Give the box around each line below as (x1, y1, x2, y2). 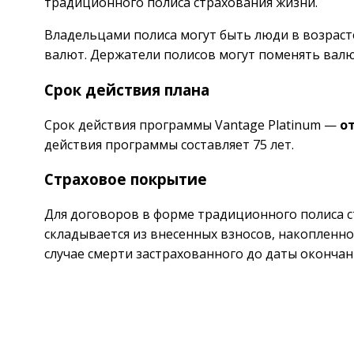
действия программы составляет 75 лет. (44, 135, 294, 153)
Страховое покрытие (44, 169, 207, 190)
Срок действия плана (44, 79, 209, 100)
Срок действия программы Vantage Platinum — (44, 115, 340, 134)
